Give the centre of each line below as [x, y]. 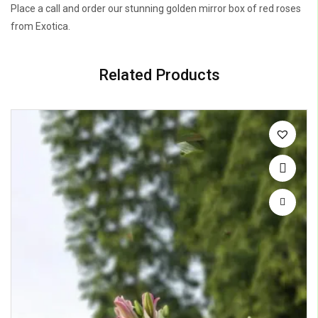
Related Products [159, 75]
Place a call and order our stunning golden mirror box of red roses [156, 9]
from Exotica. [40, 27]
